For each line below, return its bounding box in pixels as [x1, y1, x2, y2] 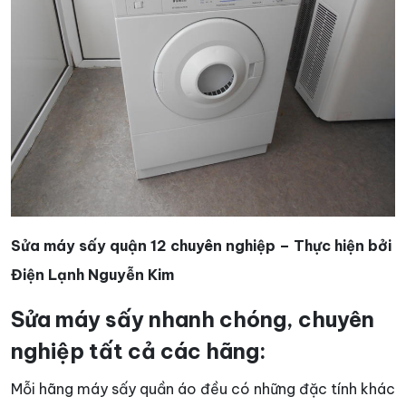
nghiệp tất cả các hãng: [11, 338, 266, 365]
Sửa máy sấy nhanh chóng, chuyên [11, 306, 374, 333]
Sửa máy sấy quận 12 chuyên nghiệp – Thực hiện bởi [11, 237, 391, 256]
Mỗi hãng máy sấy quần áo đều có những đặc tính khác [11, 380, 395, 399]
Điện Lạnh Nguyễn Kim [11, 266, 174, 285]
